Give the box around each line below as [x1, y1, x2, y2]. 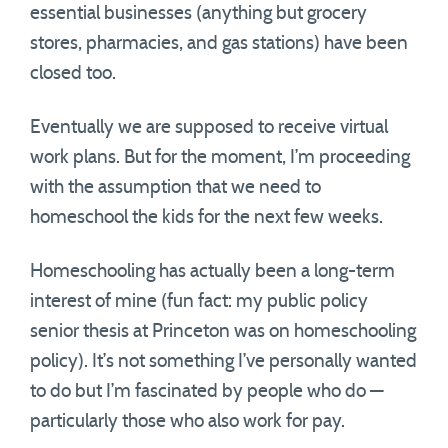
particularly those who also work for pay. [30, 412, 345, 431]
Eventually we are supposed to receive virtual [30, 118, 388, 137]
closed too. [30, 64, 116, 83]
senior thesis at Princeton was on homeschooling [30, 322, 416, 341]
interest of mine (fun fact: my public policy [30, 292, 368, 311]
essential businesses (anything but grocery [30, 4, 367, 23]
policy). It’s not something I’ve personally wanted [30, 352, 417, 371]
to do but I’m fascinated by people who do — [30, 382, 384, 401]
